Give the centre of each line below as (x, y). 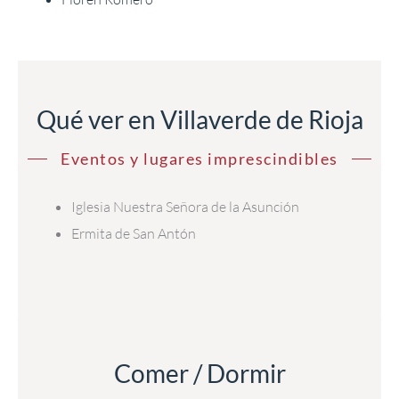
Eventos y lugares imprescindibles (199, 159)
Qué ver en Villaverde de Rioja (199, 120)
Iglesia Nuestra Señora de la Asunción (186, 207)
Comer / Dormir (199, 373)
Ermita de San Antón (134, 234)
